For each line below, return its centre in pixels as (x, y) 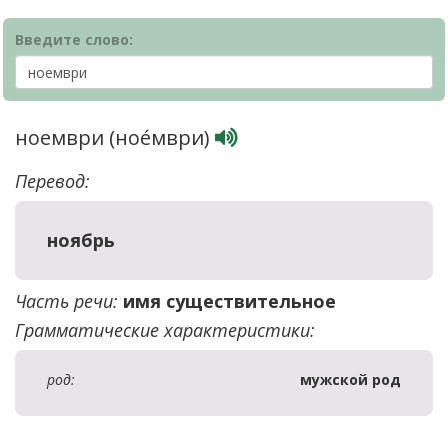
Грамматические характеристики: (165, 330)
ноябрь (81, 240)
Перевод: (52, 181)
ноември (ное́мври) (115, 137)
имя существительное (229, 301)
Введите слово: (74, 39)
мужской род (350, 379)
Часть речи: (66, 301)
